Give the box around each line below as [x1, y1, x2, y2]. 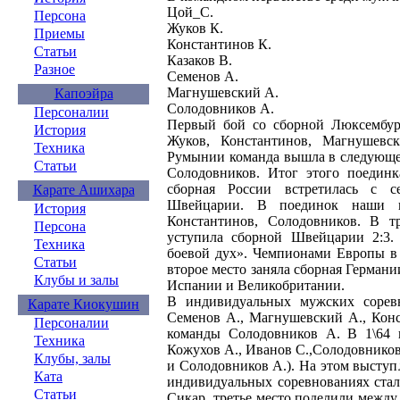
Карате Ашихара [32, 182, 135, 197]
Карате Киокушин [28, 296, 139, 312]
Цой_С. [167, 4, 213, 20]
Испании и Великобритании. [167, 277, 345, 293]
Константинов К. [167, 36, 271, 52]
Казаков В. [167, 52, 232, 68]
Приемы [34, 26, 85, 41]
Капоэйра [54, 86, 113, 101]
